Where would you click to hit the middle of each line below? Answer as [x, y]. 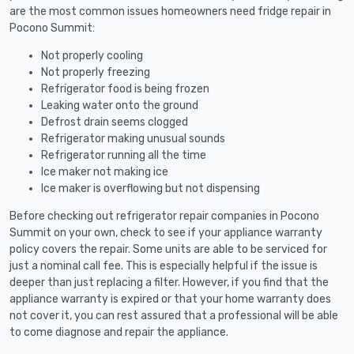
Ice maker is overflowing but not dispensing [151, 188]
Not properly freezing [96, 72]
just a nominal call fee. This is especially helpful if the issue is [164, 265]
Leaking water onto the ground [120, 105]
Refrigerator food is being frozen [125, 88]
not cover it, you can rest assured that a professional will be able [174, 315]
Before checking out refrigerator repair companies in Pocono [164, 216]
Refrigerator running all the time [124, 155]
